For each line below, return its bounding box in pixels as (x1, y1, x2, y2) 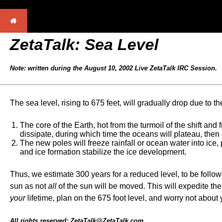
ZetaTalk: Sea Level (10, 36, 159, 54)
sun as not (10, 182, 48, 190)
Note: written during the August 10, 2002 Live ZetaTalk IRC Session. (10, 64, 217, 72)
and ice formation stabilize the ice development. (20, 148, 186, 156)
